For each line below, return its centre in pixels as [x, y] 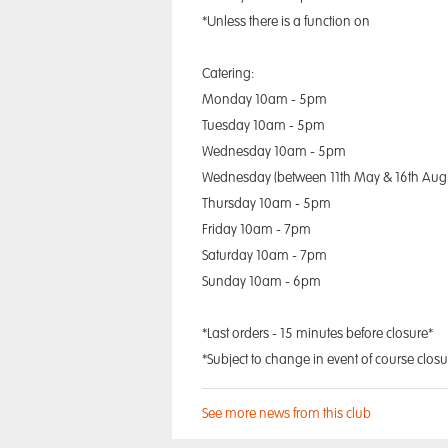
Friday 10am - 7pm [256, 230]
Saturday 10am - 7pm [264, 256]
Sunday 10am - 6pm [261, 282]
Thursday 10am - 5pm [266, 204]
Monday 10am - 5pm [264, 100]
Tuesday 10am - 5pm [263, 126]
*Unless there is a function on [286, 22]
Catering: [228, 74]
